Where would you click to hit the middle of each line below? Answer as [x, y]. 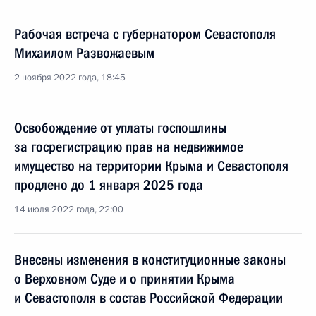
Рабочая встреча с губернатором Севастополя [145, 34]
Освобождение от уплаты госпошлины [120, 128]
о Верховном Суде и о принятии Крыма [124, 279]
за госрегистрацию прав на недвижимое [129, 147]
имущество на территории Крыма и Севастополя [151, 166]
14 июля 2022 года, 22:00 [69, 209]
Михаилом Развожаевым [84, 53]
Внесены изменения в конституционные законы [150, 260]
